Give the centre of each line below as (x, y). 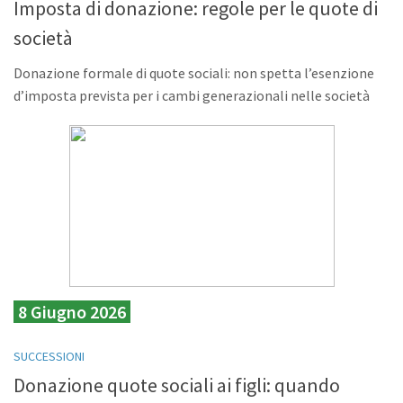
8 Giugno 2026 (72, 312)
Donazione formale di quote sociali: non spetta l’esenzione (194, 73)
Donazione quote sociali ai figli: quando (177, 385)
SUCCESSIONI (49, 357)
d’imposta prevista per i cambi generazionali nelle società (192, 96)
